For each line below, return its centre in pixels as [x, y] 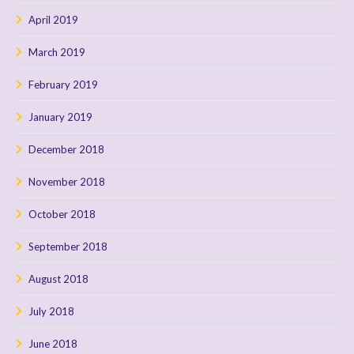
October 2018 [62, 214]
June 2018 [53, 343]
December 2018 [66, 149]
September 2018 [68, 246]
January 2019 [60, 117]
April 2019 [53, 19]
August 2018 [58, 279]
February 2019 [63, 84]
